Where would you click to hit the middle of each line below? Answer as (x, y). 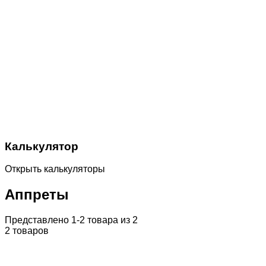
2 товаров (27, 231)
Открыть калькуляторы (55, 169)
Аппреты (37, 195)
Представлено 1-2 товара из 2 (71, 220)
